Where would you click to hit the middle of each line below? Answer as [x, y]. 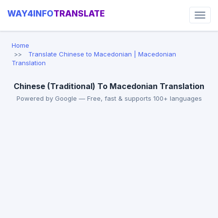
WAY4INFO [30, 13]
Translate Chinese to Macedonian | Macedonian [102, 54]
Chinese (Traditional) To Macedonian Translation [109, 86]
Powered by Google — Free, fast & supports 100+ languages [109, 98]
